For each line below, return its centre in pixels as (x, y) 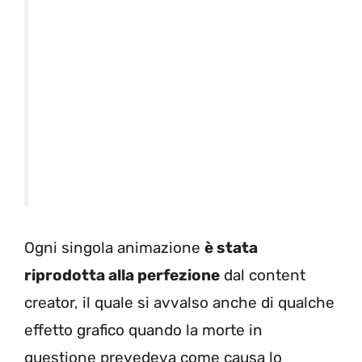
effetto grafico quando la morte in (143, 330)
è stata (231, 248)
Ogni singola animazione (114, 248)
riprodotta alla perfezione (122, 276)
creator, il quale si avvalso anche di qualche (179, 303)
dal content (263, 276)
